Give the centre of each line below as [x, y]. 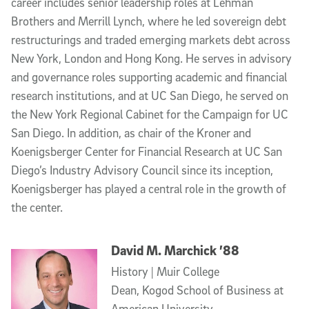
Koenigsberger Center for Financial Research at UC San [147, 151]
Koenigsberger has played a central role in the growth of [149, 188]
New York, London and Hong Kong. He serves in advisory [151, 58]
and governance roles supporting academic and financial [149, 77]
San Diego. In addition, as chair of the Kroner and [131, 132]
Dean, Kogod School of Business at [197, 290]
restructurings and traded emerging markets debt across [151, 39]
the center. [37, 207]
